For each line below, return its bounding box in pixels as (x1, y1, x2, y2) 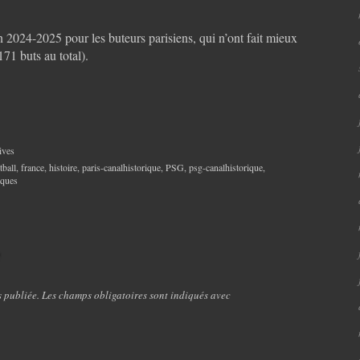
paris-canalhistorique (82, 160, 161, 174)
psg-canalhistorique (189, 160, 263, 174)
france (21, 160, 44, 174)
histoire (49, 160, 77, 174)
